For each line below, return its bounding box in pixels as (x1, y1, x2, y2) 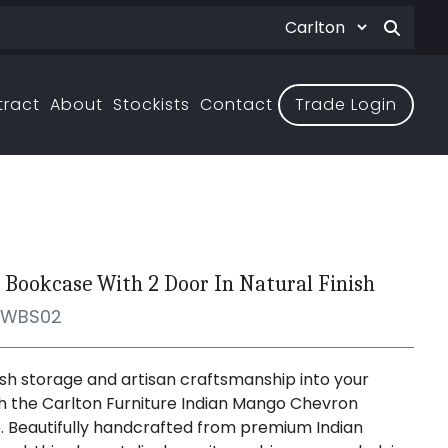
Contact (200, 93, 274, 116)
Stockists (113, 93, 191, 116)
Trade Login (295, 93, 398, 116)
